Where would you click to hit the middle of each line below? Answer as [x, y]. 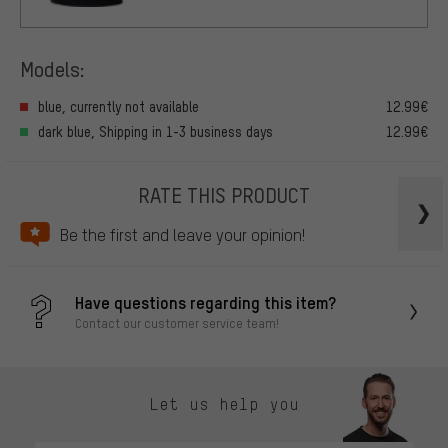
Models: [52, 69]
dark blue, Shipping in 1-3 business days [155, 131]
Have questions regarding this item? [205, 302]
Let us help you [224, 404]
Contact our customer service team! [177, 323]
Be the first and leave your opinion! [182, 234]
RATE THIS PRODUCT [224, 194]
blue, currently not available [118, 106]
